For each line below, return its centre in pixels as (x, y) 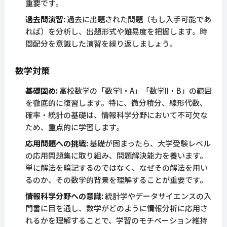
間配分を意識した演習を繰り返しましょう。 (101, 44)
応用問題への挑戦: (57, 143)
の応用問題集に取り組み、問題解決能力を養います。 (116, 156)
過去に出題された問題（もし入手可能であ (138, 19)
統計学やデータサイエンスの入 (157, 196)
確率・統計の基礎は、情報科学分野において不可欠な (117, 115)
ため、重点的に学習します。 (74, 127)
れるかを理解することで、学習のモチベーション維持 (116, 220)
